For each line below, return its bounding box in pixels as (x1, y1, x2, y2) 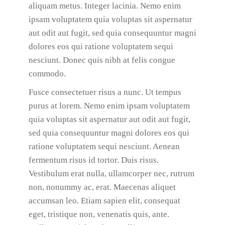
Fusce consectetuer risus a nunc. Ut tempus (28, 87, 181, 97)
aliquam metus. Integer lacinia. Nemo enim (28, 1, 181, 11)
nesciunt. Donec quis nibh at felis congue (28, 55, 175, 65)
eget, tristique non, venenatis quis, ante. (28, 209, 169, 219)
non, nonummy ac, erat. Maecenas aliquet (28, 182, 176, 192)
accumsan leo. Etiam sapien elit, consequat (28, 196, 180, 205)
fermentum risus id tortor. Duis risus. (28, 155, 159, 165)
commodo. (28, 69, 66, 78)
